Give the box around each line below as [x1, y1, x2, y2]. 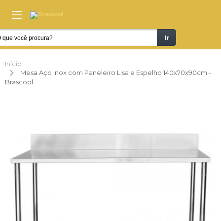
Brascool [5, 78, 33, 86]
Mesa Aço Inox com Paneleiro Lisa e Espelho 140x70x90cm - [20, 69, 211, 76]
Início [5, 60, 22, 68]
